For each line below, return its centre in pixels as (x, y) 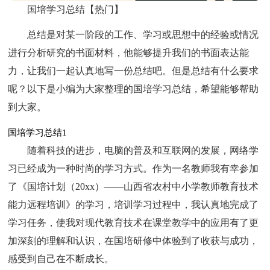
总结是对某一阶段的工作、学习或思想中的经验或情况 (143, 34)
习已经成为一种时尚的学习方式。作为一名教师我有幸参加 (133, 168)
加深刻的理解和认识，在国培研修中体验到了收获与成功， (133, 240)
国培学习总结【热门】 (76, 9)
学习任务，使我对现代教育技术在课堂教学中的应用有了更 (133, 222)
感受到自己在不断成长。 (61, 259)
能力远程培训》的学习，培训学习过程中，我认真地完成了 (133, 204)
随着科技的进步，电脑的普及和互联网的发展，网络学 (143, 150)
